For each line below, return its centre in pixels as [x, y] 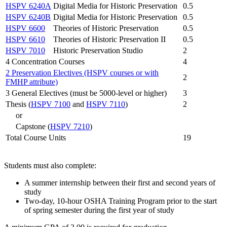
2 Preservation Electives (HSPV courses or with [82, 72]
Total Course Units [36, 137]
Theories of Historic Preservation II [109, 39]
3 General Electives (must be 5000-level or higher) [86, 93]
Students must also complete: [50, 165]
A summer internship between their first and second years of [120, 182]
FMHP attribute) [32, 82]
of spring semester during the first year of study [99, 210]
